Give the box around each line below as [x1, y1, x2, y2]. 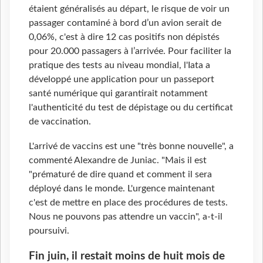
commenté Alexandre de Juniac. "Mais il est [29, 155, 207, 165]
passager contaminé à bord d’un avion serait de [29, 18, 221, 28]
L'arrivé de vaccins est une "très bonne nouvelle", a [29, 141, 234, 151]
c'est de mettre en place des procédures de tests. [29, 197, 228, 207]
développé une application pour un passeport [29, 74, 214, 84]
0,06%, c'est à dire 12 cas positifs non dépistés [29, 32, 220, 42]
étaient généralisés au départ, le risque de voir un [29, 4, 230, 14]
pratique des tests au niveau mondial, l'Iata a [29, 60, 210, 70]
